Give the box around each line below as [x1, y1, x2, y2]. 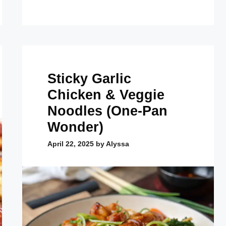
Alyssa [106, 140, 129, 148]
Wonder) [47, 120, 103, 135]
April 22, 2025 [47, 140, 94, 148]
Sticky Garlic [47, 71, 131, 87]
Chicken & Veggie [47, 87, 164, 103]
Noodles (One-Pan [47, 103, 167, 119]
